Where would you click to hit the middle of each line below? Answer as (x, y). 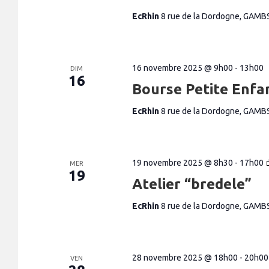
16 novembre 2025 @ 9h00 (182, 68)
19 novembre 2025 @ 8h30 (182, 163)
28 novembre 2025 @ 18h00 (185, 258)
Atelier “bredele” (192, 184)
